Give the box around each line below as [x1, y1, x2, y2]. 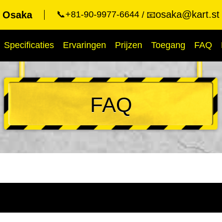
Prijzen [115, 40, 142, 50]
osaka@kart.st [156, 9, 220, 20]
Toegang [151, 40, 185, 50]
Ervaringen [63, 40, 106, 50]
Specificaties [4, 40, 54, 50]
